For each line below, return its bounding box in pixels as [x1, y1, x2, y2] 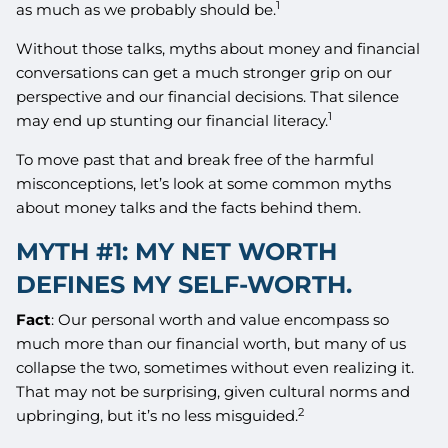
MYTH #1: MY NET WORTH [16, 236, 338, 266]
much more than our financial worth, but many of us [16, 334, 407, 354]
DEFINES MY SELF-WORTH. [16, 269, 353, 299]
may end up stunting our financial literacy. [16, 110, 329, 130]
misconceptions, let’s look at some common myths [16, 173, 392, 193]
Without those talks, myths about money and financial [16, 38, 421, 58]
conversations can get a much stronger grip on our [16, 62, 393, 82]
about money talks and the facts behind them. [16, 197, 362, 217]
